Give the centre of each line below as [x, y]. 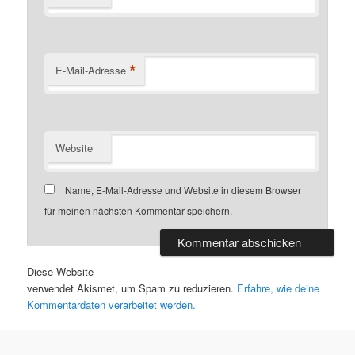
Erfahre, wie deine [279, 288]
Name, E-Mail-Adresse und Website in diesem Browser [183, 189]
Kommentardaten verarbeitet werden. [112, 305]
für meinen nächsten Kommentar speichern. [139, 210]
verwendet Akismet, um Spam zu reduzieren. [132, 288]
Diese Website [61, 272]
